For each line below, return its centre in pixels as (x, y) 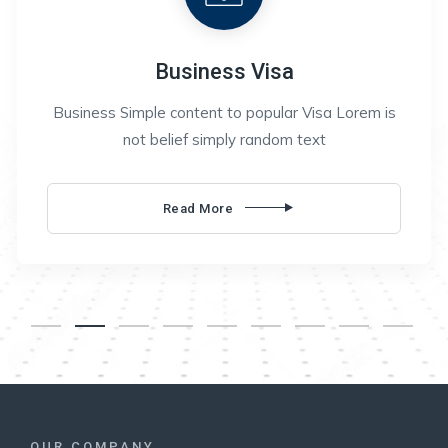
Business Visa (224, 71)
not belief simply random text (224, 139)
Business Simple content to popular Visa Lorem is (224, 112)
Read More (198, 208)
